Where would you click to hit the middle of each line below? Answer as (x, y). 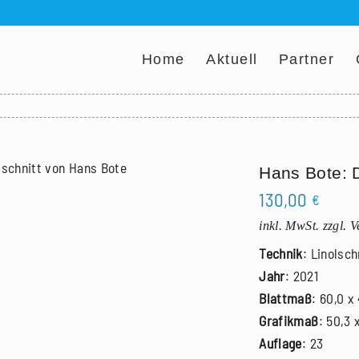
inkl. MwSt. (289, 226)
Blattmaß (286, 298)
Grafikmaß (289, 321)
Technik (281, 254)
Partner (307, 59)
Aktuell (232, 59)
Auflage (280, 343)
